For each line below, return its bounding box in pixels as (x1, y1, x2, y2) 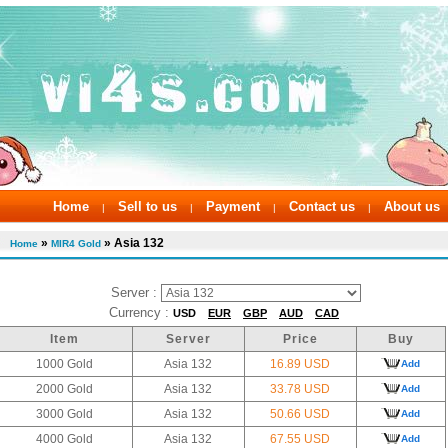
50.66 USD (270, 406, 330, 421)
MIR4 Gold (51, 238, 101, 249)
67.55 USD (270, 431, 330, 446)
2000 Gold (36, 381, 93, 396)
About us (384, 199, 440, 214)
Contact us (289, 199, 355, 214)
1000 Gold (36, 356, 93, 371)
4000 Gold (36, 431, 93, 446)
